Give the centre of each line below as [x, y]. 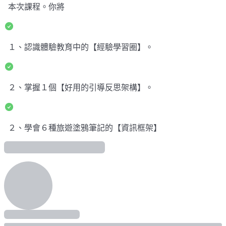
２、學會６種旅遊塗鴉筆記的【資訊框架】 [85, 128]
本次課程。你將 [36, 7]
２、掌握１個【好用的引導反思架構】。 [81, 88]
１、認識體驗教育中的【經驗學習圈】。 [81, 47]
